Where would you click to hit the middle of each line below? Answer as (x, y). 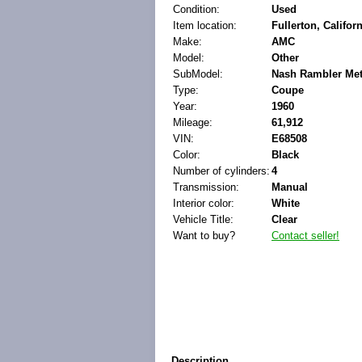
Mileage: (193, 122)
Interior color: (204, 203)
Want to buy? (204, 236)
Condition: (196, 9)
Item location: (205, 25)
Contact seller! (305, 236)
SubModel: (198, 74)
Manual (290, 187)
